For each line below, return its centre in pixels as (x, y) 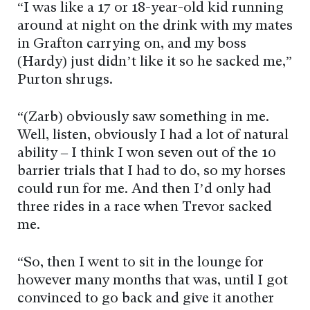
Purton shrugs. (65, 81)
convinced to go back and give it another (146, 299)
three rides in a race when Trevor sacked (145, 208)
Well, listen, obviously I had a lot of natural (153, 136)
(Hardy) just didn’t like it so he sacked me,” (155, 63)
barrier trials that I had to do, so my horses (152, 172)
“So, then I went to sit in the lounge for (140, 263)
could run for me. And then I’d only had (144, 190)
